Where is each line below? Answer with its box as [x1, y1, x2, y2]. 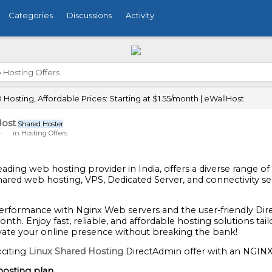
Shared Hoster [18, 120, 63, 128]
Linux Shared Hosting [29, 246, 123, 257]
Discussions [67, 10, 112, 20]
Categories [8, 10, 53, 20]
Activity [126, 10, 154, 20]
